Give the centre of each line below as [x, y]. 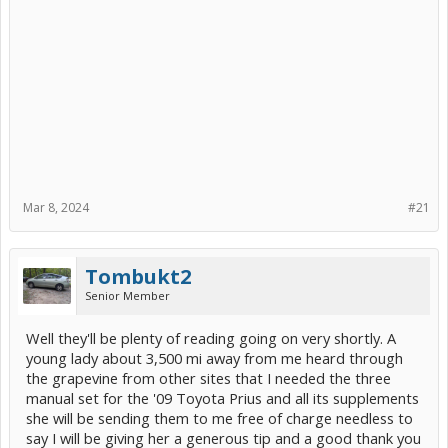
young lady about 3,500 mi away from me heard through [214, 358]
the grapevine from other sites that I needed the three [208, 378]
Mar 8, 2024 [56, 207]
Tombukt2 [138, 276]
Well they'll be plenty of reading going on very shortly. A [211, 338]
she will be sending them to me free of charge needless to [219, 418]
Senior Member [127, 295]
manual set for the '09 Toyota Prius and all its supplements [222, 398]
